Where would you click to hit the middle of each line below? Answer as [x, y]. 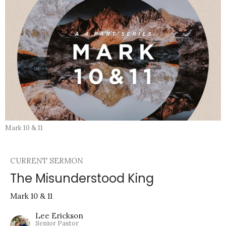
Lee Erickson [59, 216]
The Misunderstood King [82, 179]
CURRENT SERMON [47, 161]
